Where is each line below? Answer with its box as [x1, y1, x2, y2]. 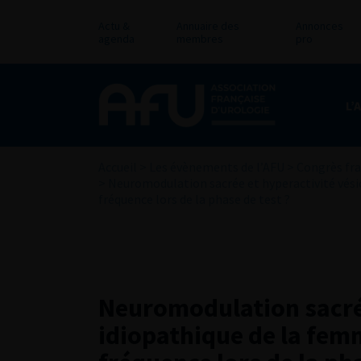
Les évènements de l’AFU [149, 159, 284, 175]
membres [176, 31, 223, 46]
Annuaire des [176, 19, 239, 33]
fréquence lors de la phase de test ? [98, 191, 290, 207]
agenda [98, 31, 135, 46]
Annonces [295, 19, 343, 33]
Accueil [98, 159, 137, 175]
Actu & [98, 19, 130, 33]
